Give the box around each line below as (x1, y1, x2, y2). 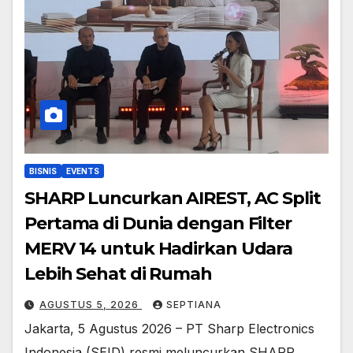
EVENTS (66, 166, 99, 176)
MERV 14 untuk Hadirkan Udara (24, 238, 293, 260)
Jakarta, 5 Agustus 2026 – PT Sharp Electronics (24, 321, 314, 337)
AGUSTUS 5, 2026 (39, 299, 142, 311)
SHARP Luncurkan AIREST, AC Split (24, 188, 321, 210)
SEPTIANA (166, 299, 221, 311)
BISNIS (29, 166, 57, 176)
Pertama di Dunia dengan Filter (24, 213, 292, 235)
